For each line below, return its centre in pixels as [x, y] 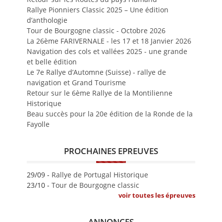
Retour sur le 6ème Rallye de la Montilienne [100, 93]
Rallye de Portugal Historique [100, 175]
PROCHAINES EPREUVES [111, 151]
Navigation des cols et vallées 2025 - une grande [107, 52]
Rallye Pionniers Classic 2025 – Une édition [98, 10]
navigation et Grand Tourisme [76, 83]
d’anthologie [47, 20]
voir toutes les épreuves [157, 195]
